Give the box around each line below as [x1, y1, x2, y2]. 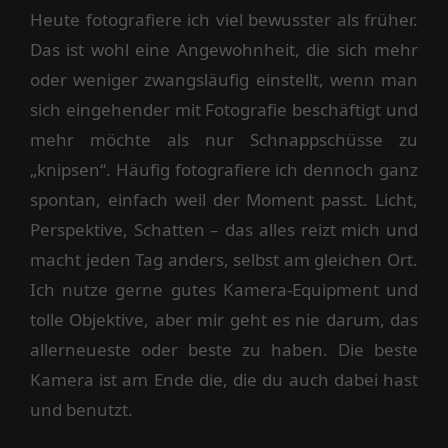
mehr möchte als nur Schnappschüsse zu [30, 128, 418, 151]
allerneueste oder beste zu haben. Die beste [30, 338, 418, 361]
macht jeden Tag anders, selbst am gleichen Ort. [30, 248, 418, 271]
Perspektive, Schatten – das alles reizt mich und [30, 218, 418, 241]
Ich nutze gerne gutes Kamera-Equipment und [30, 278, 418, 301]
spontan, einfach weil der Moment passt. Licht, [30, 188, 418, 211]
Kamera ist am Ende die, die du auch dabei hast [30, 368, 418, 391]
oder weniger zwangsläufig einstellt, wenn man [30, 68, 418, 91]
